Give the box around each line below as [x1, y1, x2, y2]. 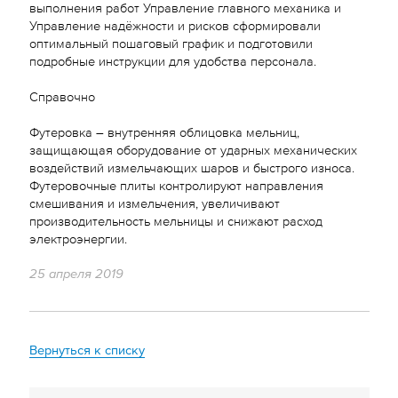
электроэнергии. [28, 227, 127, 247]
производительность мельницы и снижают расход [28, 210, 322, 229]
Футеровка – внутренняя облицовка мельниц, [28, 121, 299, 140]
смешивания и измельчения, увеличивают [28, 192, 280, 211]
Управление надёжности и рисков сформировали [28, 14, 321, 34]
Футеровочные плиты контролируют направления [28, 174, 323, 194]
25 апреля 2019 [28, 263, 123, 283]
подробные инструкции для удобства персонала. [28, 50, 316, 69]
